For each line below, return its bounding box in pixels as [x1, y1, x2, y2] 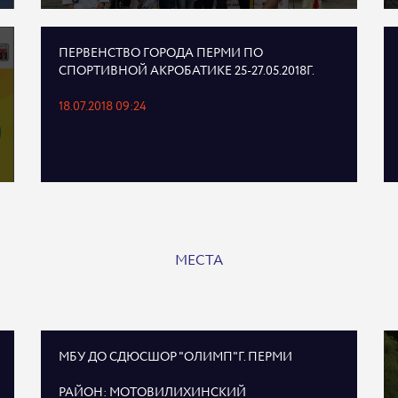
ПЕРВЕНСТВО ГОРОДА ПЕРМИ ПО [58, 44, 263, 62]
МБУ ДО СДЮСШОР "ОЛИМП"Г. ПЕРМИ [58, 348, 292, 366]
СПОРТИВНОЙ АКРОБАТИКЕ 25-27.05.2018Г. [58, 62, 314, 80]
